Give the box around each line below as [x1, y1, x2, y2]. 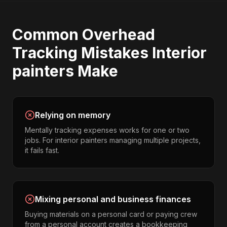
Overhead [82, 25, 155, 44]
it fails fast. [25, 146, 59, 155]
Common [12, 25, 82, 44]
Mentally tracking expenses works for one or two [25, 126, 190, 134]
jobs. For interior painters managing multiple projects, [25, 136, 201, 144]
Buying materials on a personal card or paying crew [25, 210, 197, 218]
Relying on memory [35, 110, 110, 120]
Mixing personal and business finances [35, 194, 191, 204]
